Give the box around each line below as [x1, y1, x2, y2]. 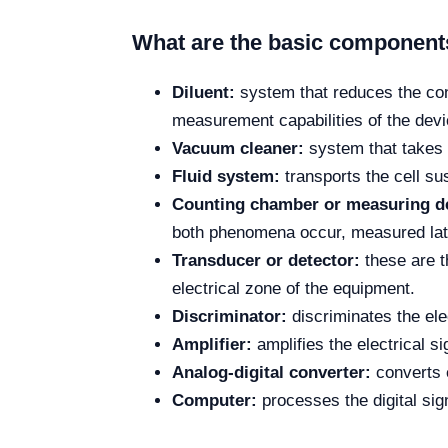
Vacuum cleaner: [172, 139, 304, 158]
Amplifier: [172, 335, 252, 354]
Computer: [172, 391, 257, 410]
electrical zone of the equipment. [172, 279, 415, 298]
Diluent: [172, 83, 235, 102]
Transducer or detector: [172, 251, 360, 270]
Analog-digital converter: [172, 363, 371, 382]
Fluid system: [172, 167, 280, 186]
